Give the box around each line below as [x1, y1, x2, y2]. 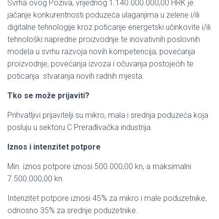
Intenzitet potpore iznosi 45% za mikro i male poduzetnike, [7, 194, 207, 203]
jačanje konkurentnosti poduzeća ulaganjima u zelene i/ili [7, 10, 199, 20]
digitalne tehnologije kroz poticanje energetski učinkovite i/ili [7, 22, 211, 32]
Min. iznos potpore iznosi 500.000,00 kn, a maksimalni [7, 162, 191, 172]
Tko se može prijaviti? [7, 91, 89, 101]
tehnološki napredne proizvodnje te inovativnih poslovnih [7, 35, 200, 44]
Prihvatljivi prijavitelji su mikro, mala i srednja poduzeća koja [7, 110, 208, 120]
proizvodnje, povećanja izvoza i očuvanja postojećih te [7, 59, 194, 69]
